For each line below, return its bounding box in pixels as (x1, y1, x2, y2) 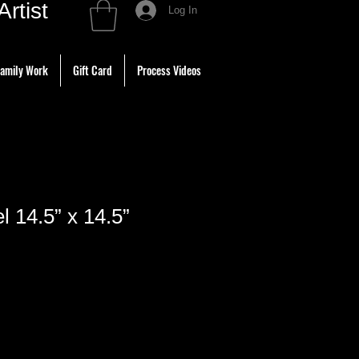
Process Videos (137, 62, 201, 79)
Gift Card (73, 62, 112, 79)
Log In (168, 4, 198, 16)
